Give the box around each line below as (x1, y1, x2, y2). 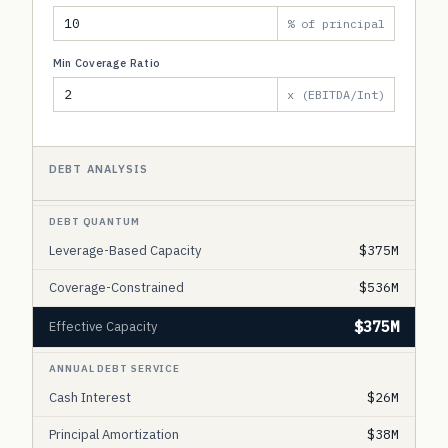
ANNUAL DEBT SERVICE (49, 362, 181, 375)
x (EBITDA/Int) (287, 87, 385, 102)
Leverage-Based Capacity (49, 242, 201, 259)
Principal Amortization (49, 426, 179, 443)
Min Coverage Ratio (53, 56, 160, 70)
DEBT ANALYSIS (49, 162, 149, 176)
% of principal (287, 16, 385, 31)
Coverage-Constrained (49, 279, 184, 296)
